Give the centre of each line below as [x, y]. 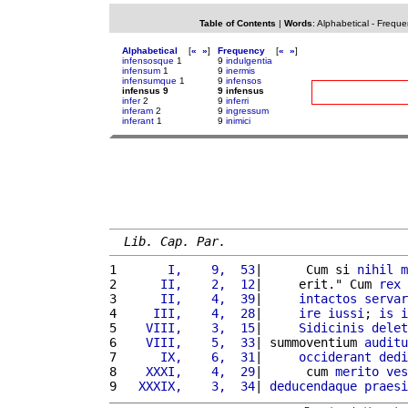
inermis [240, 71]
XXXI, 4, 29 [189, 371]
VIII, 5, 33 [189, 342]
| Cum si [306, 269]
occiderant [335, 357]
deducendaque [313, 386]
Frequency [241, 51]
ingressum [247, 111]
